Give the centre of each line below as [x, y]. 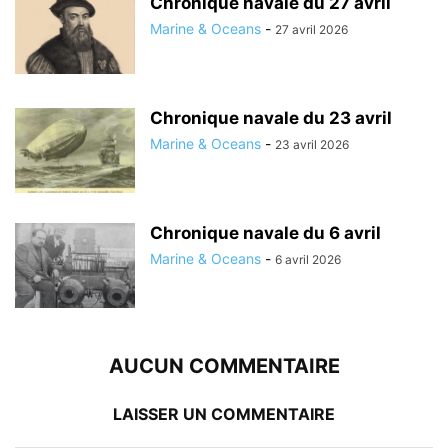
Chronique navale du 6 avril [265, 233]
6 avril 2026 [308, 260]
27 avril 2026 [311, 30]
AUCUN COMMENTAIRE [224, 366]
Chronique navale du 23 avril [271, 118]
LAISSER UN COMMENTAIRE [224, 414]
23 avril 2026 [312, 145]
